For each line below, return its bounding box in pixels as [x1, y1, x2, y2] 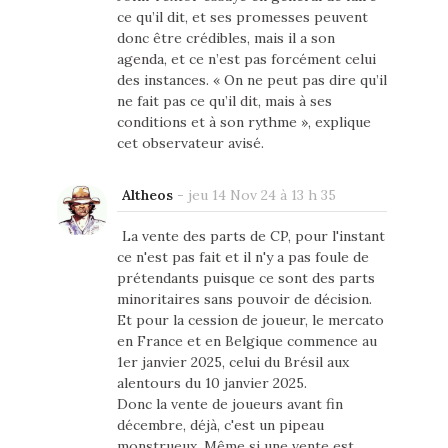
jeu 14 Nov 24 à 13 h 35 [187, 186, 336, 205]
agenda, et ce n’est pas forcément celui [116, 50, 376, 69]
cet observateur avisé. [116, 134, 264, 153]
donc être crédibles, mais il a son [116, 29, 335, 48]
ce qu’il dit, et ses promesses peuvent [116, 8, 368, 27]
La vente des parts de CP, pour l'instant [121, 227, 385, 246]
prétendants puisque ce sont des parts [116, 269, 375, 288]
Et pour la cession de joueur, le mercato [116, 311, 384, 330]
